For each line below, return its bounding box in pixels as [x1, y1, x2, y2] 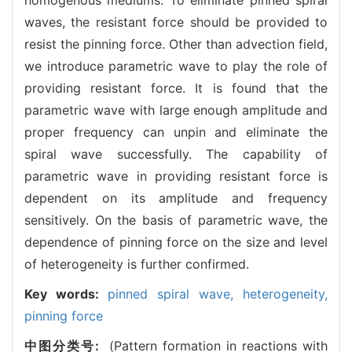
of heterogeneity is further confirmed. [24, 255, 249, 272]
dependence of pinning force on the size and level [24, 233, 328, 250]
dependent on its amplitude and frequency [24, 189, 328, 206]
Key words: [24, 285, 108, 302]
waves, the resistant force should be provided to [24, 13, 328, 30]
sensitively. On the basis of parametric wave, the [24, 211, 328, 228]
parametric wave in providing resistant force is [24, 167, 328, 184]
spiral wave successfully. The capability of [24, 145, 328, 162]
